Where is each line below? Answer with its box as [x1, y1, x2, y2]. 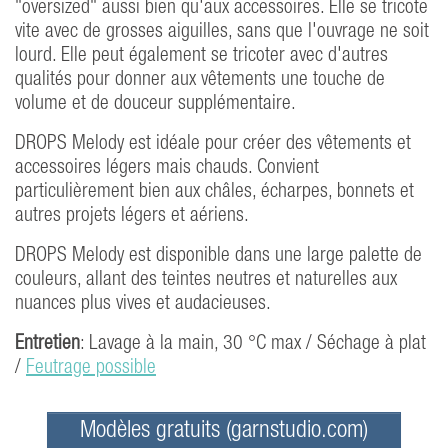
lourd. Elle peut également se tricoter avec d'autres [15, 47, 388, 66]
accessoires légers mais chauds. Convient [15, 159, 319, 178]
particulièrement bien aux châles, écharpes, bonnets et [15, 183, 414, 202]
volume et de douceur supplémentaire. [15, 95, 296, 114]
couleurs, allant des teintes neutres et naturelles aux [15, 271, 397, 290]
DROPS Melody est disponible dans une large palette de [15, 247, 422, 266]
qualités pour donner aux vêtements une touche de [15, 71, 385, 90]
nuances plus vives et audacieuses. [15, 295, 271, 314]
